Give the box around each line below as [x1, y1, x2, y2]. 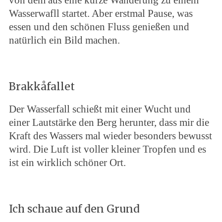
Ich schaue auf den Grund [8, 202, 140, 216]
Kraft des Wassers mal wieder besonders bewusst [8, 130, 212, 142]
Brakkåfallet [8, 80, 75, 93]
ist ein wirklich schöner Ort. [8, 157, 126, 168]
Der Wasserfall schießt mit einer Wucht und [8, 103, 191, 115]
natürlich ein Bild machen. [8, 34, 120, 46]
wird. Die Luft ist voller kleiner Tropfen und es [8, 143, 206, 155]
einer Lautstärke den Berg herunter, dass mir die [8, 116, 209, 128]
